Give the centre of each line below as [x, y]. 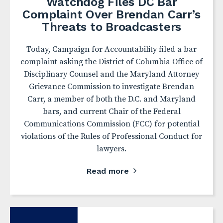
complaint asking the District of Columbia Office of [111, 62]
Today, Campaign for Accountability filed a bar [111, 49]
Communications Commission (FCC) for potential [111, 124]
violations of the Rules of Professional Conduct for [111, 136]
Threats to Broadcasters [111, 27]
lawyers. [111, 149]
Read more [108, 171]
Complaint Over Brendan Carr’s [111, 14]
